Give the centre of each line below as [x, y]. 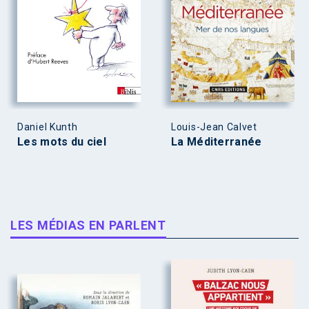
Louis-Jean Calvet [214, 127]
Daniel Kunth [48, 127]
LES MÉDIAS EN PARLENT [88, 225]
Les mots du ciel [62, 141]
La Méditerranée [217, 141]
